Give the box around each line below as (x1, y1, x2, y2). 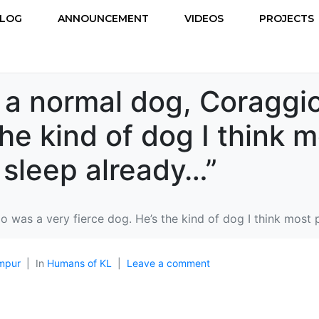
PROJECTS (259, 11, 314, 25)
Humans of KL (47, 256, 112, 269)
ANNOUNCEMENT (58, 11, 149, 25)
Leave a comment (127, 256, 210, 269)
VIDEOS (184, 11, 224, 25)
